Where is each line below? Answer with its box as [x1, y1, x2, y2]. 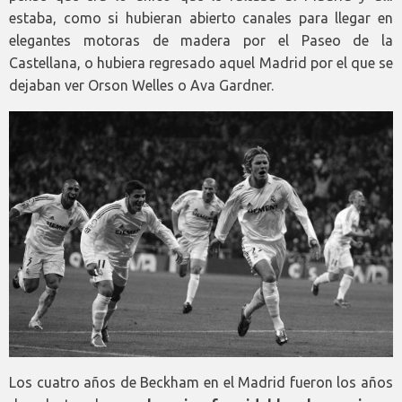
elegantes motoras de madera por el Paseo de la [9, 32, 393, 49]
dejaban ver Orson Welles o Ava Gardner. [9, 77, 274, 94]
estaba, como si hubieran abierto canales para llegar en [9, 10, 393, 27]
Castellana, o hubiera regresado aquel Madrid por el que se [9, 55, 393, 72]
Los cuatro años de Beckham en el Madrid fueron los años [9, 373, 393, 390]
